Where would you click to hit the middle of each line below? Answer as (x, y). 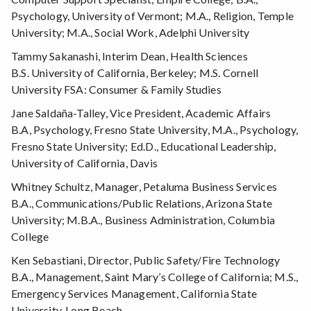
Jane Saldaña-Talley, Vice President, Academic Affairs (141, 113)
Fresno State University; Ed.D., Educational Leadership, (144, 146)
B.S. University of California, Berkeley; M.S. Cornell (135, 73)
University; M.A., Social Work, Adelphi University (131, 33)
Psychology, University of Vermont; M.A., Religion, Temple (152, 16)
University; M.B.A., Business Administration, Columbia (143, 220)
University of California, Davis (84, 163)
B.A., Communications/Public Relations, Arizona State (142, 203)
